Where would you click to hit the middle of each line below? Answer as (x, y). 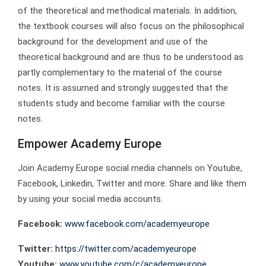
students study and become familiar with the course (121, 103)
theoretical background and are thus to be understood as (131, 57)
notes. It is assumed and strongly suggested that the (123, 88)
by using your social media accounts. (90, 199)
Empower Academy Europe (90, 143)
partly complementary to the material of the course (120, 72)
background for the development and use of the (113, 41)
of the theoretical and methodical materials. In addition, (127, 10)
